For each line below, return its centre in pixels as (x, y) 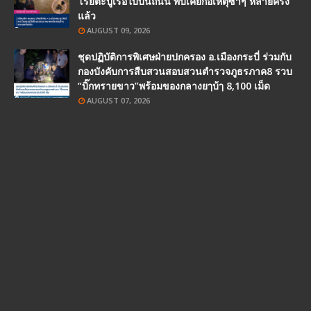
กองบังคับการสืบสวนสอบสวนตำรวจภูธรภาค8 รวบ (185, 71)
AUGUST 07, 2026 (118, 100)
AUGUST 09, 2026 (118, 30)
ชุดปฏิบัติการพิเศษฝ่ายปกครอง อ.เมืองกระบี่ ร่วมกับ (185, 56)
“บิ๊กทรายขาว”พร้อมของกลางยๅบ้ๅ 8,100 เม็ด (174, 85)
